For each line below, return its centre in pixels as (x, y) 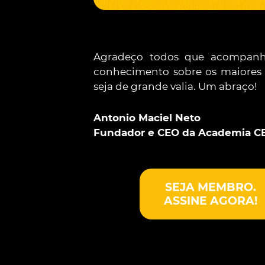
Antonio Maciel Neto (147, 118)
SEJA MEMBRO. (211, 187)
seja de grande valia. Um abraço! (175, 86)
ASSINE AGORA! (211, 201)
